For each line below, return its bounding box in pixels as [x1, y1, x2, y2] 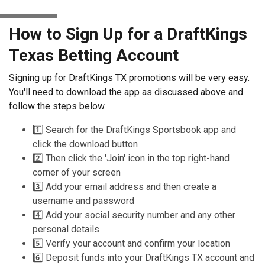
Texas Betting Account [9, 45, 179, 65]
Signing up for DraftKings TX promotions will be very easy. [9, 72, 250, 83]
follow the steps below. [9, 100, 106, 112]
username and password [33, 195, 134, 206]
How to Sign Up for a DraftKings [9, 24, 247, 44]
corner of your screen [33, 166, 121, 178]
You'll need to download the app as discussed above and [9, 86, 243, 98]
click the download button [33, 138, 138, 150]
